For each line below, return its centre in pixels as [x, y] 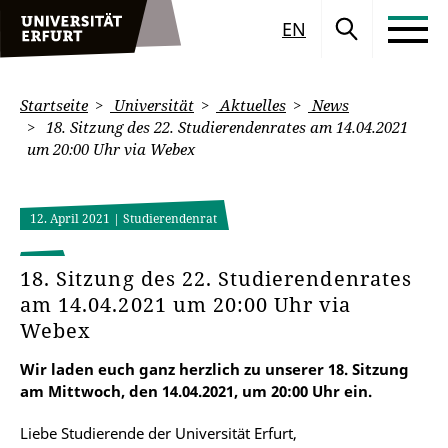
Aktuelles [251, 105]
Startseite [54, 105]
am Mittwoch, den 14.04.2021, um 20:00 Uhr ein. [196, 391]
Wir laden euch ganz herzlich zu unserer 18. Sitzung [214, 369]
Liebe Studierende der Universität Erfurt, [158, 433]
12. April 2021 [71, 218]
